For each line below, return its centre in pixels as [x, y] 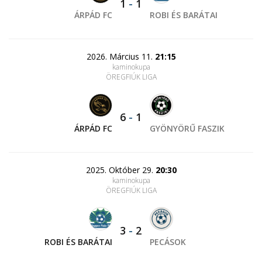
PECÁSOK [168, 242]
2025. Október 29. [120, 170]
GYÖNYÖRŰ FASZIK [187, 129]
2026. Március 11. [120, 57]
